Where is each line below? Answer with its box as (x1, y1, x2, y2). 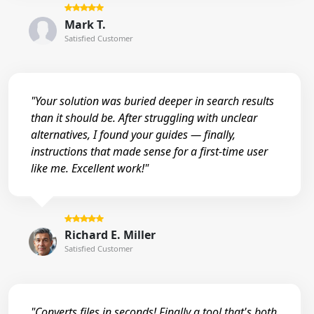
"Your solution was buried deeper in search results (31, 93, 274, 109)
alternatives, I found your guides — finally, (31, 127, 235, 143)
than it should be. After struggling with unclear (31, 110, 257, 126)
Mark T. (64, 16, 106, 32)
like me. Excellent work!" (31, 161, 149, 177)
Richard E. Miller (64, 227, 156, 243)
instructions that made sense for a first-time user (31, 144, 268, 160)
